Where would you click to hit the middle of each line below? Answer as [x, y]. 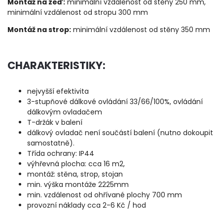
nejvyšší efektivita [58, 92]
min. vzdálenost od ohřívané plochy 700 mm [105, 195]
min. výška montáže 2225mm [78, 185]
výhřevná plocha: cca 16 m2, [76, 164]
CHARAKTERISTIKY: [56, 66]
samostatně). [51, 143]
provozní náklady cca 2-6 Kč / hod [87, 205]
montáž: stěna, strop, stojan [75, 174]
